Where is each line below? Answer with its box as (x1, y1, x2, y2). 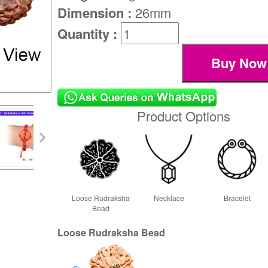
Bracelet (223, 192, 251, 203)
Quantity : (57, 24, 121, 44)
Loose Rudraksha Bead (57, 225, 166, 239)
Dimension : (57, 3, 136, 23)
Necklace (153, 192, 184, 203)
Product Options (137, 106, 231, 125)
